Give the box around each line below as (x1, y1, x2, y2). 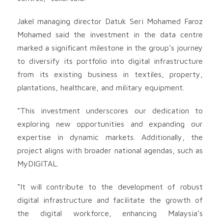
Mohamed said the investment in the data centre (17, 29, 203, 39)
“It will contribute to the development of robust (17, 182, 203, 191)
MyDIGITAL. (17, 159, 58, 168)
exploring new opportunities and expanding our (17, 119, 203, 128)
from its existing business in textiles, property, (17, 69, 203, 79)
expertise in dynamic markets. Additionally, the (17, 132, 203, 141)
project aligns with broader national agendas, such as (17, 145, 203, 155)
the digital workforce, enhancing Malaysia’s (17, 208, 203, 218)
